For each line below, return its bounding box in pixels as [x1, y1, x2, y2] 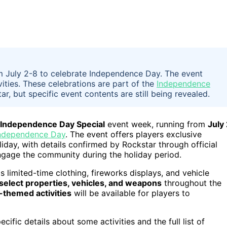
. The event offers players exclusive [65, 129, 202, 139]
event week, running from [105, 119, 208, 129]
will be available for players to [71, 187, 190, 198]
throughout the [162, 177, 221, 188]
